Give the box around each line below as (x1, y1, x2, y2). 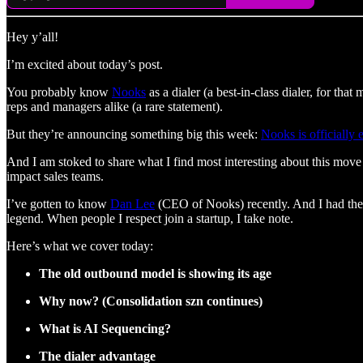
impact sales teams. (6, 169, 104, 183)
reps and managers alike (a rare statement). (6, 99, 223, 113)
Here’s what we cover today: (6, 238, 153, 253)
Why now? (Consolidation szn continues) (39, 293, 263, 308)
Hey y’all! (6, 29, 58, 44)
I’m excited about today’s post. (6, 57, 163, 71)
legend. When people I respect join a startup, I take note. (6, 211, 293, 225)
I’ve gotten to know (6, 196, 110, 211)
